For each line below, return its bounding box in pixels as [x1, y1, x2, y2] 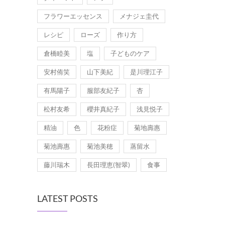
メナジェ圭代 [120, 12, 159, 20]
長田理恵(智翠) [87, 160, 130, 169]
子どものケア [110, 49, 150, 57]
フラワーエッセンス [44, 12, 102, 20]
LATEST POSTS [37, 192, 98, 204]
